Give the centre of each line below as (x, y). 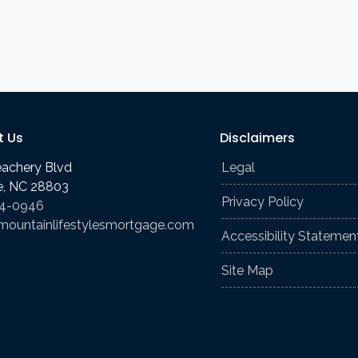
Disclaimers (257, 137)
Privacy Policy (263, 201)
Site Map (247, 270)
